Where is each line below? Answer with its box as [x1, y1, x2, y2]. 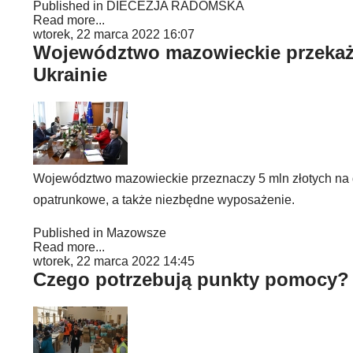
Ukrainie [33, 64, 107, 85]
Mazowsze [106, 226, 166, 240]
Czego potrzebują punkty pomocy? [33, 269, 349, 290]
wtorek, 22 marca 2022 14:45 [33, 255, 195, 268]
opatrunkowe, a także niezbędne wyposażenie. [33, 193, 295, 206]
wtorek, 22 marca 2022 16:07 [33, 28, 195, 41]
